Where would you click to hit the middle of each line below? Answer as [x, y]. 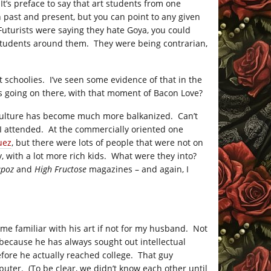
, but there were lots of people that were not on [107, 142]
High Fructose [60, 169]
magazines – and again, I [138, 169]
